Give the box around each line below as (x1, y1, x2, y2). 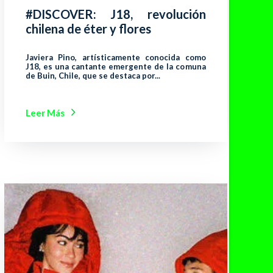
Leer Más (25, 107, 65, 118)
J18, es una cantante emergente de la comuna (25, 61, 206, 71)
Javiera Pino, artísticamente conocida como (25, 52, 206, 62)
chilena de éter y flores (25, 21, 151, 36)
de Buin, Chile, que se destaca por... (25, 70, 160, 80)
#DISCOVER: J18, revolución (25, 6, 206, 21)
